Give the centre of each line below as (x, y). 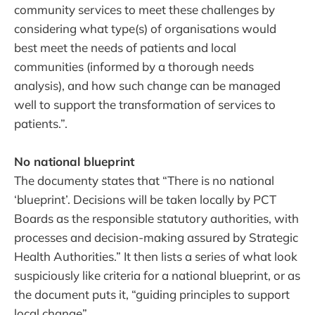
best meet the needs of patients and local (125, 47)
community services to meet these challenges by (144, 9)
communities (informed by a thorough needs (134, 66)
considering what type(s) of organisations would (145, 28)
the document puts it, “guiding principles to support (152, 294)
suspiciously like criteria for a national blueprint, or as (157, 275)
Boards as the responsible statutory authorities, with (156, 218)
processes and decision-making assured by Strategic (156, 237)
